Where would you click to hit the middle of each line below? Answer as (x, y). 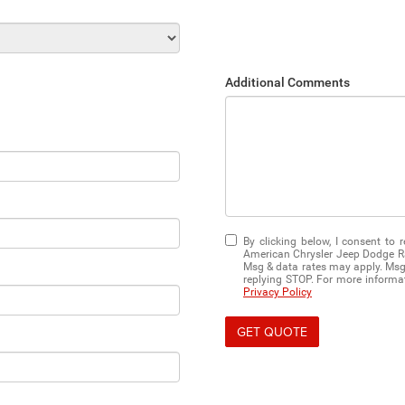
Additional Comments (287, 82)
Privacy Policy (278, 292)
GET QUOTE (272, 332)
